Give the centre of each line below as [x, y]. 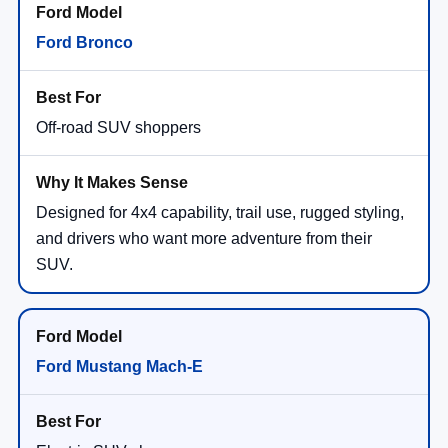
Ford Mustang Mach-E [119, 367]
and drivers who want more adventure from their [204, 239]
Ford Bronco [84, 43]
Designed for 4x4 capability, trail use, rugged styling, [220, 213]
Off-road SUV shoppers [118, 128]
